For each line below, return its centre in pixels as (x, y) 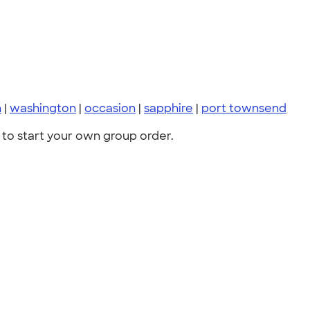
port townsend (244, 108)
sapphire (168, 108)
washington (43, 108)
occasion (110, 108)
